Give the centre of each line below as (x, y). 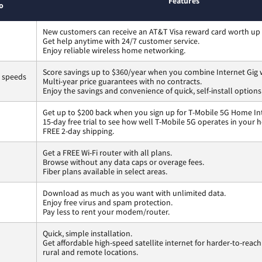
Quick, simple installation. (87, 234)
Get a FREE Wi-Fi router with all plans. (107, 153)
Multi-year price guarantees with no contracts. (122, 82)
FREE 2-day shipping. (78, 131)
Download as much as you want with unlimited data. (134, 193)
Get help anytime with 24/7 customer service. (121, 41)
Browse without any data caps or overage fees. (123, 162)
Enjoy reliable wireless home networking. (114, 51)
